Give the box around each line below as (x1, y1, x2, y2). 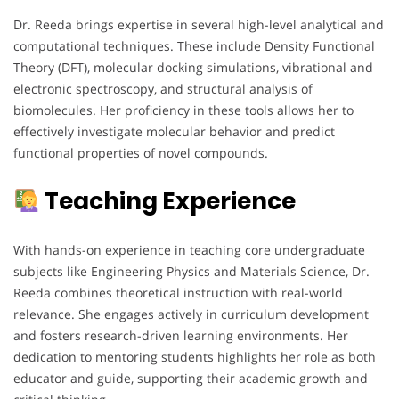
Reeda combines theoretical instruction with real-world (13, 284, 343, 302)
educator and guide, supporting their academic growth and (13, 370, 368, 387)
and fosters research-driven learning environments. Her (13, 327, 348, 345)
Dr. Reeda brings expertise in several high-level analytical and (13, 16, 384, 34)
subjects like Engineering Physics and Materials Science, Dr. (13, 263, 370, 281)
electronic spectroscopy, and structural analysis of (13, 80, 313, 98)
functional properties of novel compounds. (13, 144, 268, 162)
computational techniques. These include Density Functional (13, 37, 375, 55)
